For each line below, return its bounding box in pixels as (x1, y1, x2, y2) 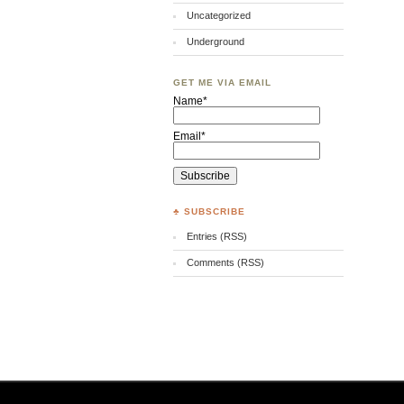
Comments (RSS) (186, 256, 264, 268)
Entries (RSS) (186, 230, 247, 242)
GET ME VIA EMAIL (173, 78, 271, 87)
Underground (186, 36, 244, 47)
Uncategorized (186, 10, 251, 21)
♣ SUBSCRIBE (173, 206, 245, 216)
